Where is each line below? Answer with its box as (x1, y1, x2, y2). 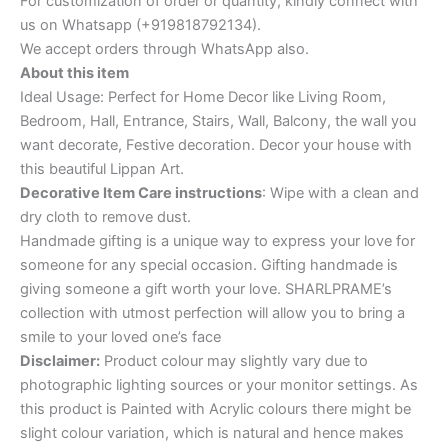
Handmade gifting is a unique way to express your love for (20, 232, 415, 251)
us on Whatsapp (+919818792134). (20, 16, 261, 35)
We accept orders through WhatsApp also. (20, 40, 309, 59)
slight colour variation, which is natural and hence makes (20, 424, 404, 443)
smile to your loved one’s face (20, 328, 221, 347)
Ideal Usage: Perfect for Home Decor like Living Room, (20, 88, 386, 107)
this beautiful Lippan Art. (20, 160, 184, 179)
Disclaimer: (20, 352, 100, 371)
